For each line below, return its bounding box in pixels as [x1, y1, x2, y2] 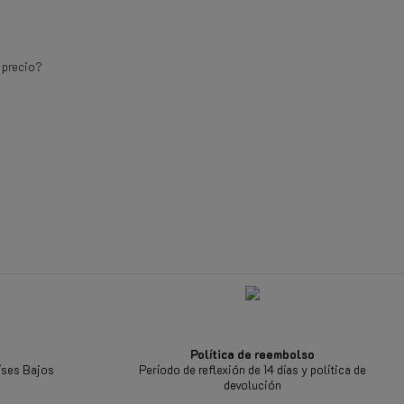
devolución [224, 376, 281, 392]
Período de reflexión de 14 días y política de [139, 361, 366, 377]
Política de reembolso [190, 345, 315, 362]
